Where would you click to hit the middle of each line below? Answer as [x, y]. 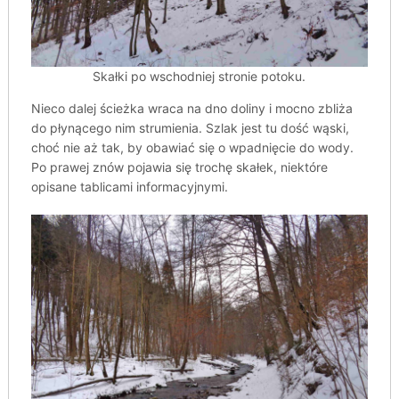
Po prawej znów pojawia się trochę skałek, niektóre [179, 167]
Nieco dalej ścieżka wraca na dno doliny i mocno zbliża [191, 108]
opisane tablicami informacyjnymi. [129, 186]
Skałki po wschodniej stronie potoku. [199, 76]
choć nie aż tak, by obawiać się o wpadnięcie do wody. [192, 147]
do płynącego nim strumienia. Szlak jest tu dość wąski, [190, 127]
